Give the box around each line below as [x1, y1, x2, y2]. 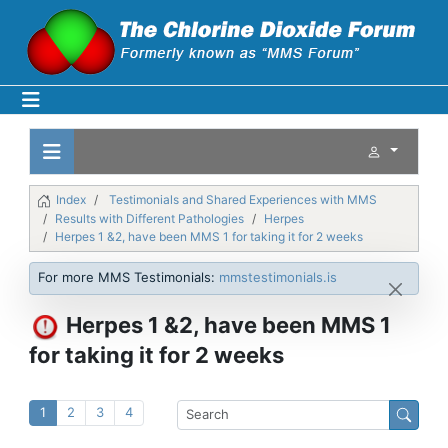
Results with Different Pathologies [55, 210, 244, 226]
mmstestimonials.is [219, 268, 337, 285]
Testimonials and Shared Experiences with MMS [109, 192, 377, 207]
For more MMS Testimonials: [38, 268, 219, 285]
